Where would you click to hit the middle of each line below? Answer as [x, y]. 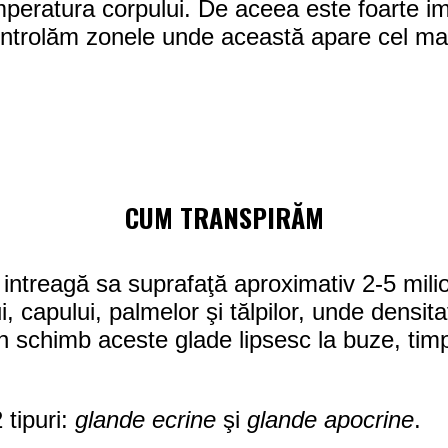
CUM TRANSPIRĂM [224, 217]
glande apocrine [331, 420]
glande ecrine [146, 420]
